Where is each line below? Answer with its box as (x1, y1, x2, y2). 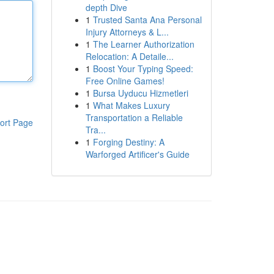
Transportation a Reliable (85, 111, 183, 124)
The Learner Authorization (92, 38, 194, 50)
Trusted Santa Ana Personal (92, 13, 202, 26)
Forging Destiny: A (92, 136, 165, 148)
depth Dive (85, 1, 127, 13)
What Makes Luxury (92, 99, 170, 111)
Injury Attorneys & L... (85, 26, 169, 38)
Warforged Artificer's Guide (85, 148, 190, 160)
